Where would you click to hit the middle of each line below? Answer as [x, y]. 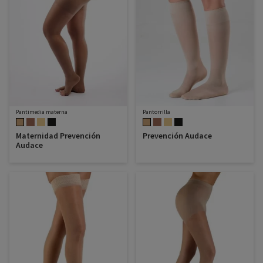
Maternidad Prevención [58, 136]
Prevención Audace [177, 136]
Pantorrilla [156, 112]
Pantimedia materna [42, 112]
